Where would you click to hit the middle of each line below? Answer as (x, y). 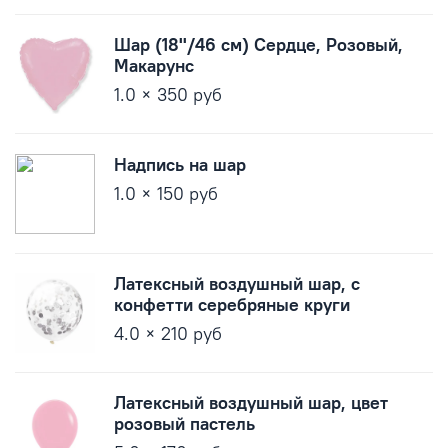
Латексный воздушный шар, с (237, 283)
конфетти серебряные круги (232, 304)
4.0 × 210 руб (168, 333)
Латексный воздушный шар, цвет (251, 403)
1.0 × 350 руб (168, 95)
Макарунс (154, 66)
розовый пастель (185, 424)
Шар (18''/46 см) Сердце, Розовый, (259, 45)
